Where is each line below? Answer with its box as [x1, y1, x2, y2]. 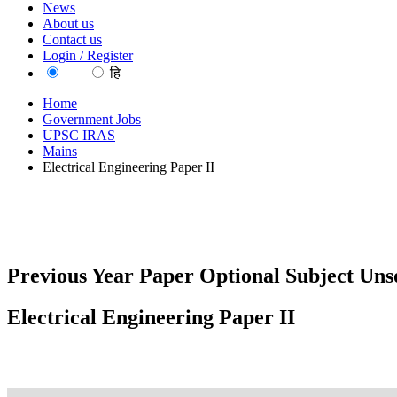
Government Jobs [43, 112, 141, 127]
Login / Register [43, 48, 133, 63]
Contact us [43, 32, 102, 47]
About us [43, 16, 94, 31]
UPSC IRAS [43, 128, 115, 143]
